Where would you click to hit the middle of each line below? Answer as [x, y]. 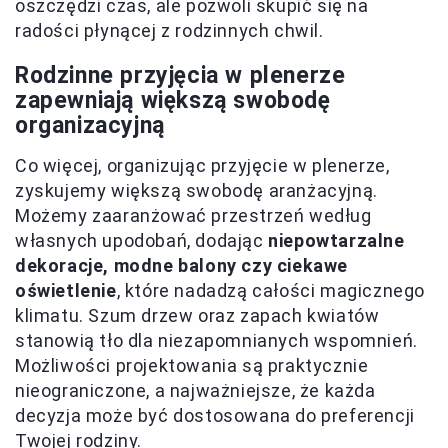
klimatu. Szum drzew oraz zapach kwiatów [197, 316]
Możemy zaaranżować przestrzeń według [193, 216]
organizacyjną [90, 126]
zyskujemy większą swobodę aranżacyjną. [196, 191]
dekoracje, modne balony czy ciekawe [182, 266]
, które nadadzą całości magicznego [271, 291]
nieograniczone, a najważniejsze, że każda [195, 391]
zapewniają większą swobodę [173, 101]
